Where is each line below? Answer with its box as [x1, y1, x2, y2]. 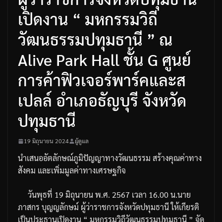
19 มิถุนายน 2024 [24, 137, 69, 145]
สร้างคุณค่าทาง [153, 153, 202, 164]
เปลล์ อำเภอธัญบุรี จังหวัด [18, 90, 186, 111]
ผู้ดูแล [75, 137, 89, 145]
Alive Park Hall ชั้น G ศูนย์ [18, 49, 191, 70]
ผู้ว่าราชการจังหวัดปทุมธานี [81, 202, 169, 213]
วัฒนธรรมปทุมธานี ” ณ [18, 29, 172, 50]
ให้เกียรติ [171, 202, 199, 213]
